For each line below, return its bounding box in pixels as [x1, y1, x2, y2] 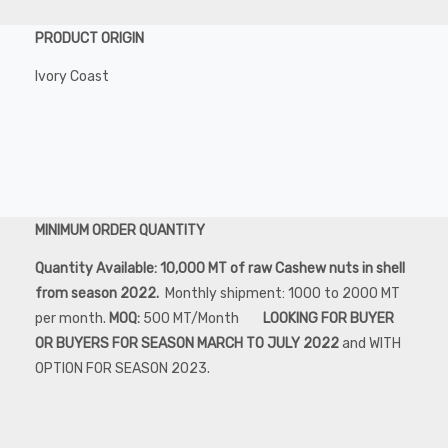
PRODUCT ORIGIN [35, 29, 144, 47]
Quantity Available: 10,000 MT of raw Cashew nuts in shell [35, 259, 405, 277]
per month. [35, 309, 109, 327]
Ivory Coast [35, 67, 109, 85]
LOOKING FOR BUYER [263, 309, 394, 327]
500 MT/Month [140, 309, 263, 327]
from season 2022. [35, 284, 162, 302]
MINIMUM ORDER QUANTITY [35, 221, 205, 239]
